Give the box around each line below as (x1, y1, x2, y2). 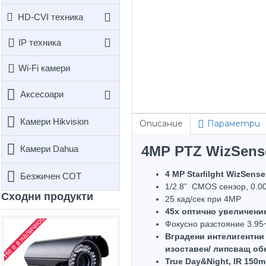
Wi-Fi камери (18, 62, 70, 73)
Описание (140, 118, 183, 129)
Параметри (207, 118, 260, 129)
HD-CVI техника (18, 11, 83, 22)
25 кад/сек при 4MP (165, 194, 241, 204)
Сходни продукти (1, 190, 93, 202)
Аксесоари (20, 89, 64, 99)
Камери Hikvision (20, 116, 88, 126)
